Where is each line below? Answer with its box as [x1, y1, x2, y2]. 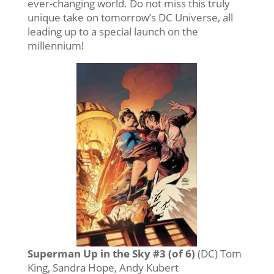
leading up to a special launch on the [27, 24, 198, 39]
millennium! [27, 38, 84, 53]
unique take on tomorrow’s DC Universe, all [27, 10, 233, 24]
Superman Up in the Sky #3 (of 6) [27, 246, 195, 261]
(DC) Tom [194, 246, 242, 261]
